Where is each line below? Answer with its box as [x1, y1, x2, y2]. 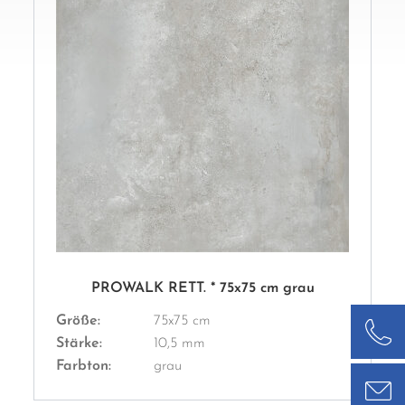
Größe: [56, 314, 100, 329]
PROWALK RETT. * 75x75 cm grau [90, 281, 315, 297]
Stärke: [56, 336, 102, 352]
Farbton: [56, 359, 111, 374]
